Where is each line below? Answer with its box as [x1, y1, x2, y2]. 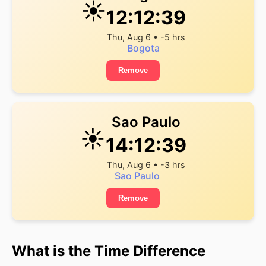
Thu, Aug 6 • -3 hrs [106, 160, 185, 170]
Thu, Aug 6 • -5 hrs [106, 32, 185, 42]
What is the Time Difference [12, 242, 205, 259]
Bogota [127, 42, 160, 54]
